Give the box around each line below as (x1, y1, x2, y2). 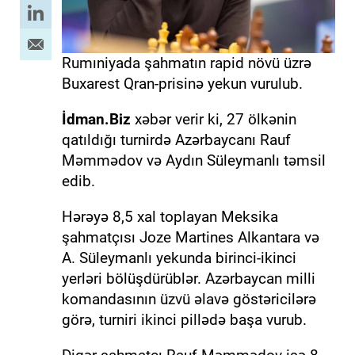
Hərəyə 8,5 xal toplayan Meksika (61, 207, 278, 226)
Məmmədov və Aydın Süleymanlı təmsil (61, 151, 326, 170)
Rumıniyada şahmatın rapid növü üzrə (61, 53, 311, 72)
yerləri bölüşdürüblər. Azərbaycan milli (61, 269, 315, 288)
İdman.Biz (61, 109, 131, 128)
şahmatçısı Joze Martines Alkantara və (61, 227, 319, 246)
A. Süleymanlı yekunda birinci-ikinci (61, 248, 296, 267)
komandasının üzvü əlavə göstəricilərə (61, 289, 316, 308)
